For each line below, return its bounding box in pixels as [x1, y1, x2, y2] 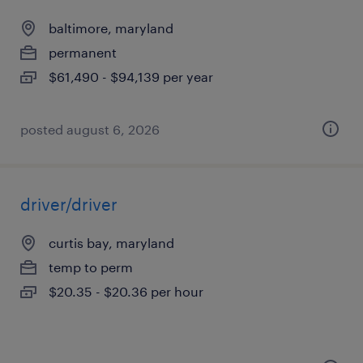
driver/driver [20, 194, 117, 214]
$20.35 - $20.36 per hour [49, 284, 203, 299]
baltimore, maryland [49, 20, 173, 36]
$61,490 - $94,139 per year [49, 69, 213, 84]
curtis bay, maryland [49, 235, 174, 250]
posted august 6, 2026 [20, 122, 160, 137]
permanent [49, 45, 117, 60]
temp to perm [49, 259, 133, 275]
